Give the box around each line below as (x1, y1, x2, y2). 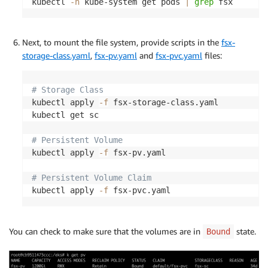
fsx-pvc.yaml (156, 50, 202, 60)
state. (234, 226, 256, 236)
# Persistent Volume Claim (32, 172, 151, 182)
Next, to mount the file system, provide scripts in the (22, 36, 221, 47)
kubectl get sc (32, 109, 99, 120)
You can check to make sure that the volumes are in (9, 226, 203, 236)
